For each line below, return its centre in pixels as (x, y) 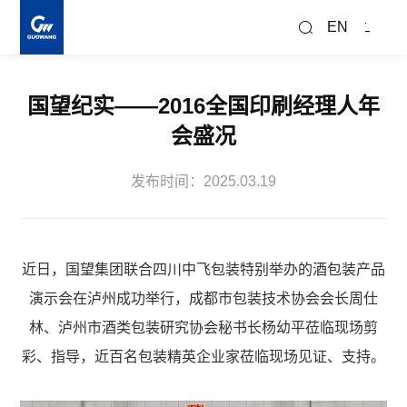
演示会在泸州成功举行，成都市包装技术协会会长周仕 (203, 298)
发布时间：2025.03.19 (203, 181)
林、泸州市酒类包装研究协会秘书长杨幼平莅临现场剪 (203, 328)
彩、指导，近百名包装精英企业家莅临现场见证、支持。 (203, 357)
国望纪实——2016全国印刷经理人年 (203, 106)
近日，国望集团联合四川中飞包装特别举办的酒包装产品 (203, 269)
